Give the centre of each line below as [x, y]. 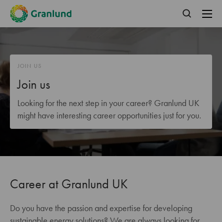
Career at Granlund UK [69, 184]
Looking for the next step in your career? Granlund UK [108, 103]
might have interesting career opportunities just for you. [109, 115]
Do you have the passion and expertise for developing [101, 208]
